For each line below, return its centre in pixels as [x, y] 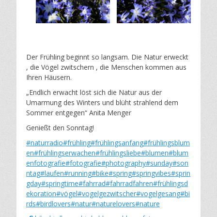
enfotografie [46, 163]
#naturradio [45, 142]
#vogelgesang [158, 193]
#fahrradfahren [129, 183]
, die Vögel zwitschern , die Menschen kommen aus [106, 67]
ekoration [41, 193]
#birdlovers [53, 203]
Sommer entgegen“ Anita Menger [79, 112]
